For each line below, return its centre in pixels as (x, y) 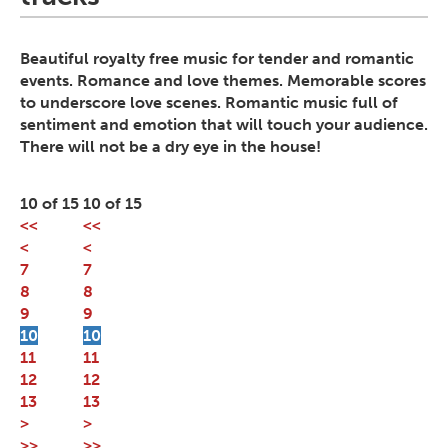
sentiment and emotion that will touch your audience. (224, 125)
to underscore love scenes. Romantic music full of (209, 103)
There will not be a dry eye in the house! (170, 147)
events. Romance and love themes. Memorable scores (223, 81)
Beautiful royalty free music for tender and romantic (217, 59)
